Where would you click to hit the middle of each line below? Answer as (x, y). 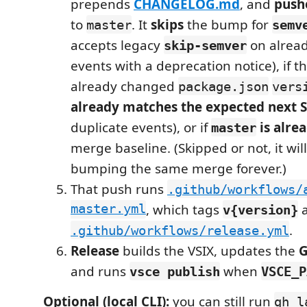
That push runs (119, 189)
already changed (124, 86)
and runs (100, 271)
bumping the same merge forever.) (179, 168)
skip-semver (205, 45)
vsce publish (175, 271)
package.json (223, 86)
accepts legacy (117, 45)
